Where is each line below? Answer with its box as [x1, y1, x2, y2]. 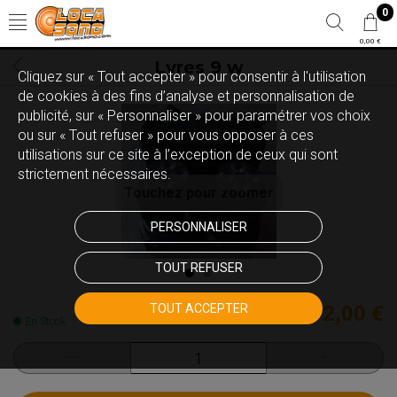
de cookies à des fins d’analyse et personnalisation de [18, 88, 354, 105]
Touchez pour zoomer [123, 183, 274, 201]
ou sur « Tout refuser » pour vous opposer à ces [18, 127, 314, 144]
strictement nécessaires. [18, 166, 171, 183]
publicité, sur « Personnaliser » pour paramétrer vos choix [18, 107, 370, 124]
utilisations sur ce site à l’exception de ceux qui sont [18, 146, 338, 163]
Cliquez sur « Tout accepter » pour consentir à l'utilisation [18, 68, 366, 85]
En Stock [24, 315, 66, 328]
